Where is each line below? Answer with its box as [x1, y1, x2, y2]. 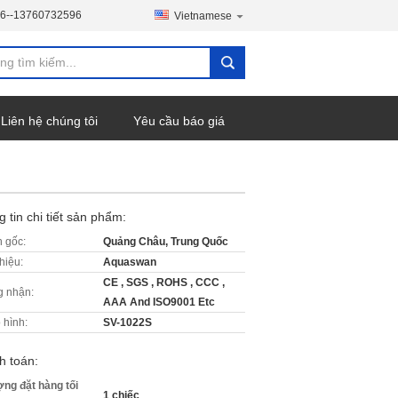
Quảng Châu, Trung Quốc [103, 235, 228, 248]
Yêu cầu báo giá [133, 114, 225, 128]
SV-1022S [103, 316, 152, 329]
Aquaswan [103, 256, 156, 268]
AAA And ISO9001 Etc [103, 296, 215, 308]
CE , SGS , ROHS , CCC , [103, 276, 225, 289]
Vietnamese [174, 10, 232, 22]
